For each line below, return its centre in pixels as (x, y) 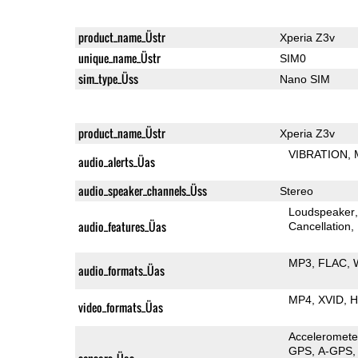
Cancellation (320, 226)
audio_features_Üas (122, 226)
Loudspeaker (322, 211)
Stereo (296, 191)
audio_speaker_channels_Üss (142, 190)
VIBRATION (318, 154)
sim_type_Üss (108, 78)
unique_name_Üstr (119, 58)
